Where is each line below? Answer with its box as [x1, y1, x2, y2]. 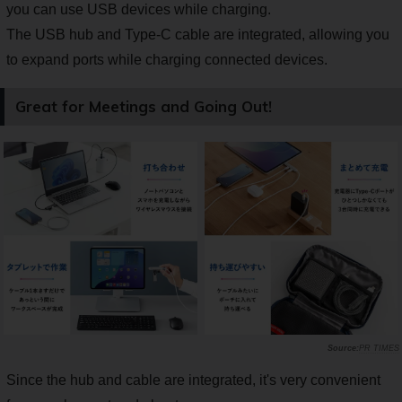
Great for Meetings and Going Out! [15, 96, 272, 116]
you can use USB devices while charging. [6, 2, 271, 18]
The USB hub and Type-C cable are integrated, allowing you [6, 27, 389, 43]
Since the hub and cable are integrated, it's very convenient [6, 372, 380, 389]
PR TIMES [359, 344, 399, 354]
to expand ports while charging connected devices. [6, 52, 328, 68]
